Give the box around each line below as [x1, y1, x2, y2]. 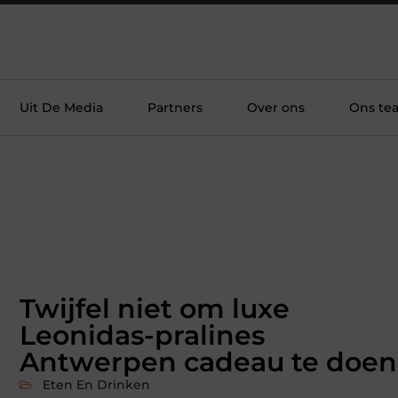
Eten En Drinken [43, 376, 150, 393]
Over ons [247, 99, 305, 115]
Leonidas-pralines [20, 318, 265, 352]
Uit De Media [20, 99, 103, 115]
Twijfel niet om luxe [20, 291, 290, 325]
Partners [147, 99, 203, 115]
